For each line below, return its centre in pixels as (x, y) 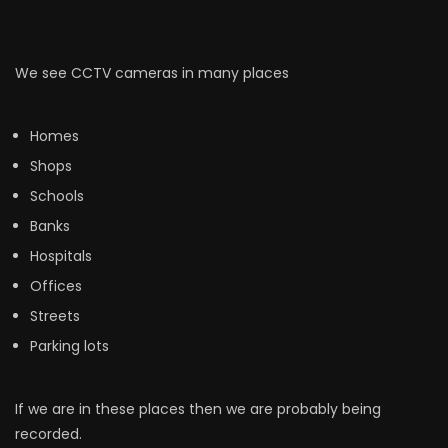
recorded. (48, 434)
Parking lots (69, 346)
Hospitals (61, 256)
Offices (56, 286)
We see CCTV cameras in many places (152, 73)
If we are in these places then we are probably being (198, 409)
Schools (57, 196)
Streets (55, 316)
